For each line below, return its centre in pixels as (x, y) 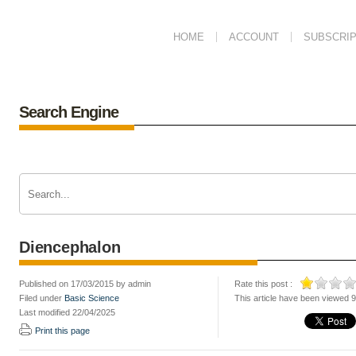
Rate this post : (263, 284)
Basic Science (92, 298)
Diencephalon (70, 247)
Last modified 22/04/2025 (67, 312)
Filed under (42, 298)
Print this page (62, 331)
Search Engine (69, 112)
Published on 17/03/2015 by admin (85, 284)
